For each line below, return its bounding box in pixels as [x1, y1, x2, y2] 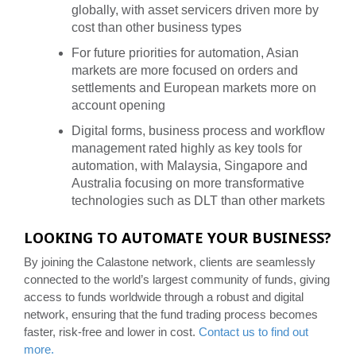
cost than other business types [72, 21, 242, 35]
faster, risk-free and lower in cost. [24, 325, 199, 339]
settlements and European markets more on [72, 81, 316, 95]
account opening [72, 99, 165, 113]
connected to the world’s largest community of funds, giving [24, 273, 330, 287]
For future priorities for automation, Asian [72, 46, 299, 60]
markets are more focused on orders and [72, 64, 298, 78]
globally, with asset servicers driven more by [72, 3, 319, 17]
